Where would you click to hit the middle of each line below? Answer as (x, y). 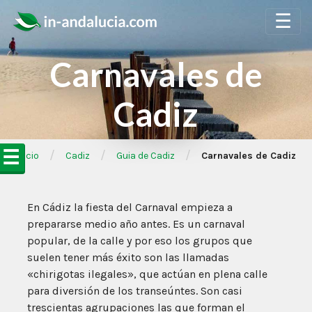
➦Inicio (22, 156)
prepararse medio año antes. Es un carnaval (136, 224)
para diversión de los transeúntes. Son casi (135, 291)
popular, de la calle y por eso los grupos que (140, 241)
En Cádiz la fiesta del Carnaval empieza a (130, 207)
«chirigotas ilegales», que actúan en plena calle (147, 274)
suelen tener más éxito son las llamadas (128, 257)
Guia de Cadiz (145, 156)
